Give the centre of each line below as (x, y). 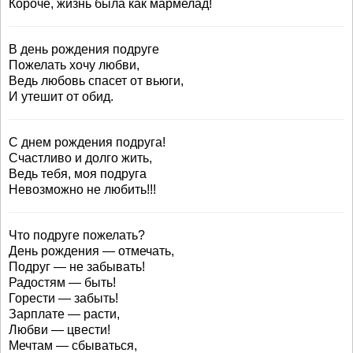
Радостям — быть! (62, 282)
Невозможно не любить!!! (82, 190)
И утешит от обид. (61, 97)
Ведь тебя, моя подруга (78, 174)
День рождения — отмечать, (91, 251)
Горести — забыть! (63, 298)
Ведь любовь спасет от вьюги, (96, 81)
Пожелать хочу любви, (74, 65)
